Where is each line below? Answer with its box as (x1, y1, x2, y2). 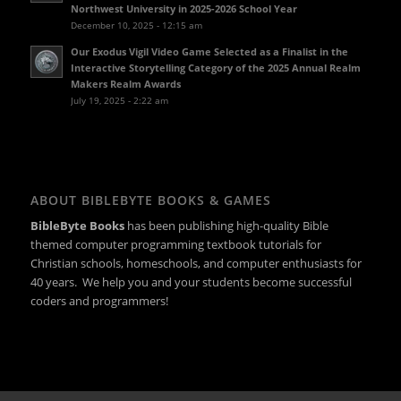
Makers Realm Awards (70, 76, 181, 90)
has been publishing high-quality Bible (126, 217, 328, 234)
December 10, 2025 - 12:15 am (70, 18, 202, 31)
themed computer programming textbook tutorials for (30, 235, 321, 252)
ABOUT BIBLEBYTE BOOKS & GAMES (30, 191, 271, 209)
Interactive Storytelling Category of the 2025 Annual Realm (70, 60, 361, 74)
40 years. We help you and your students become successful (30, 273, 352, 290)
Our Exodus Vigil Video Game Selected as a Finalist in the (70, 44, 348, 58)
